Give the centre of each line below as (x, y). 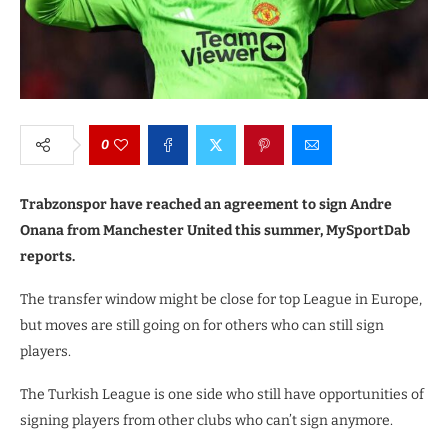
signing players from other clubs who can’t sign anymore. (206, 420)
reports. (47, 256)
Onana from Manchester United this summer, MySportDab (215, 230)
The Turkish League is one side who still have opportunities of (222, 394)
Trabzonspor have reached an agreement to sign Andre (206, 204)
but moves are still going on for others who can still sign (202, 325)
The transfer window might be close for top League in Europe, (221, 299)
